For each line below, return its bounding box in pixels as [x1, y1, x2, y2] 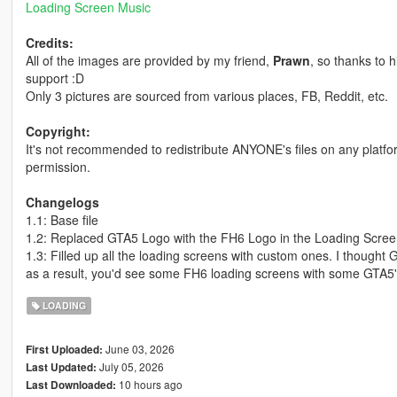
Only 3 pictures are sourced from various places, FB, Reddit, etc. [25, 87, 388, 105]
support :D [25, 69, 84, 88]
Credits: [25, 34, 74, 52]
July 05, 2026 [96, 359, 164, 375]
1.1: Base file [25, 211, 98, 230]
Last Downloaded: [25, 378, 116, 393]
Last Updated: [25, 360, 97, 376]
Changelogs [25, 193, 99, 212]
